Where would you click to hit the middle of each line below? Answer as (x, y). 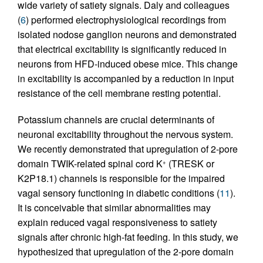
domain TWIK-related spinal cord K (90, 163)
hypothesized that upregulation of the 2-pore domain (126, 251)
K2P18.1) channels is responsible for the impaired (121, 178)
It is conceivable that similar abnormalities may (114, 207)
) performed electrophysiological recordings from (126, 19)
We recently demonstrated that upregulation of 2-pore (128, 149)
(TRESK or (190, 163)
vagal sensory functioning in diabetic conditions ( (119, 193)
